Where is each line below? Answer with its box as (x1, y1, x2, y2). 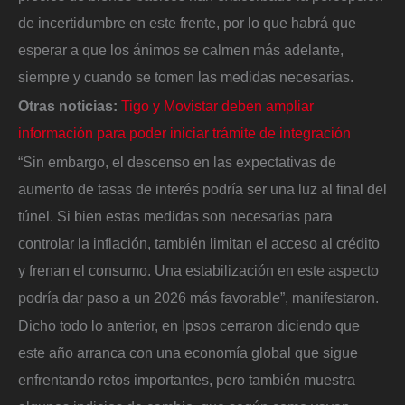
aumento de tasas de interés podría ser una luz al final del (18, 180, 387, 197)
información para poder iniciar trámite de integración (18, 125, 351, 142)
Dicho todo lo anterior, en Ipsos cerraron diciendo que (18, 317, 360, 334)
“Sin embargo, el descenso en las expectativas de (18, 153, 336, 170)
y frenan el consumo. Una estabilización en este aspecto (18, 261, 379, 278)
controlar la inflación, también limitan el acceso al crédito (18, 234, 380, 251)
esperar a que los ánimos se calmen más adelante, (18, 42, 344, 59)
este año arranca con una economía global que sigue (18, 344, 358, 362)
